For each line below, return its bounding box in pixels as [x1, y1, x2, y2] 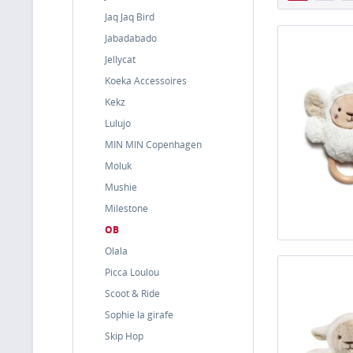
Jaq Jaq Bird [105, 10, 154, 24]
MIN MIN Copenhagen [105, 138, 202, 151]
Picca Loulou [105, 266, 159, 279]
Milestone [105, 202, 148, 215]
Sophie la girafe [105, 308, 173, 321]
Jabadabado [105, 32, 157, 45]
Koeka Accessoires [105, 74, 187, 87]
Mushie [105, 180, 137, 194]
